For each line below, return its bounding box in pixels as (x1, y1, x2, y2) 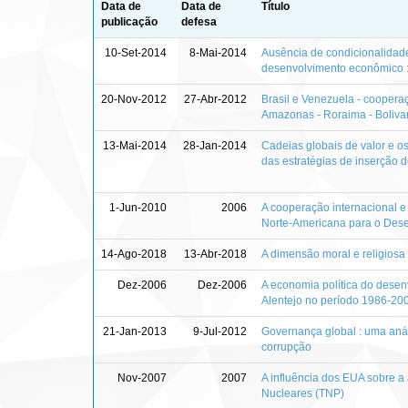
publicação (101, 15, 158, 28)
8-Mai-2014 (189, 46, 247, 59)
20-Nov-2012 (101, 92, 167, 106)
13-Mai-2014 (103, 138, 167, 152)
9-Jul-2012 (193, 324, 247, 338)
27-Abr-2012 (184, 92, 247, 106)
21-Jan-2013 (103, 324, 167, 338)
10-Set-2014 (105, 46, 167, 59)
